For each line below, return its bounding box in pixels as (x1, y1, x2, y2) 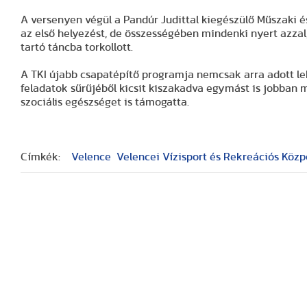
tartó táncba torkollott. (21, 42, 133, 53)
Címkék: (21, 151, 60, 162)
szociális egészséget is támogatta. (21, 97, 189, 108)
